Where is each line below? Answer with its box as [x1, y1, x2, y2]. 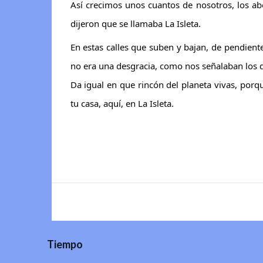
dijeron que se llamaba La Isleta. [70, 18, 201, 29]
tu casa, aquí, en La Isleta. [70, 97, 174, 109]
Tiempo [46, 237, 83, 251]
